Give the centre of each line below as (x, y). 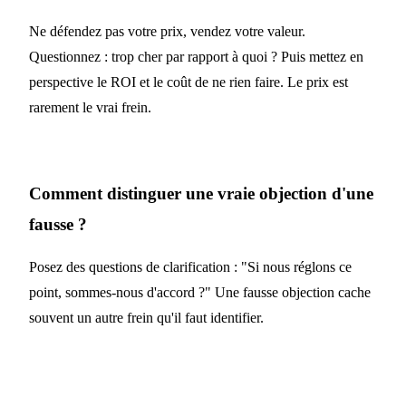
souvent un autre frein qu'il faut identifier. (146, 318)
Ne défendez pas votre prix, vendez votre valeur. (167, 31)
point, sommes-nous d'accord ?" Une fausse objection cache (200, 292)
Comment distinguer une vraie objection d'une (201, 193)
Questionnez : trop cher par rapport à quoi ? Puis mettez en (196, 57)
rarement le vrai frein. (90, 107)
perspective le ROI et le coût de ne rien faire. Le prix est (188, 82)
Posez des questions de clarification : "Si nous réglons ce (190, 267)
